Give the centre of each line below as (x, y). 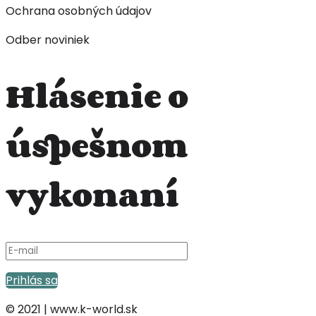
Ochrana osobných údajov (79, 11)
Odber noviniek (48, 40)
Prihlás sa (32, 281)
